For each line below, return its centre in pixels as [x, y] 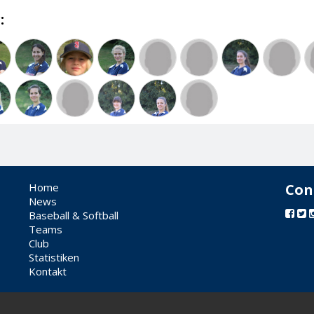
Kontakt [47, 271]
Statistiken [54, 257]
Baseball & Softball [73, 215]
